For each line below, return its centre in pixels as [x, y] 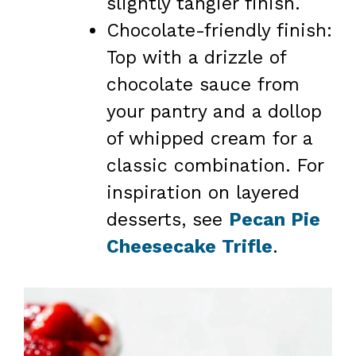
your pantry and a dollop [214, 111]
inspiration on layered [203, 192]
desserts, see [167, 219]
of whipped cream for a [209, 138]
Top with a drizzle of [196, 57]
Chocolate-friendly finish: [219, 30]
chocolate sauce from [203, 84]
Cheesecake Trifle [189, 246]
